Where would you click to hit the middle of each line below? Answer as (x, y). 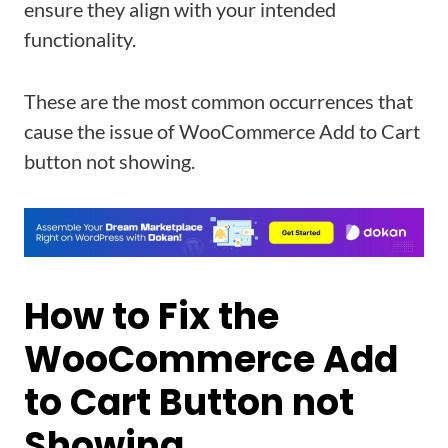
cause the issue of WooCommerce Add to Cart (222, 131)
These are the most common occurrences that (218, 101)
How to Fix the (151, 316)
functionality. (80, 39)
